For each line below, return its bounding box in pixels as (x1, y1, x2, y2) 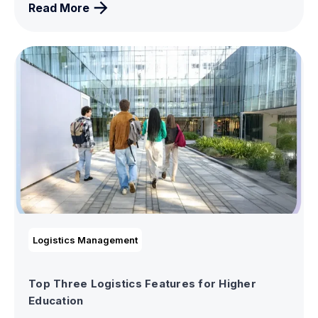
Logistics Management (33, 234, 138, 246)
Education (28, 294, 84, 308)
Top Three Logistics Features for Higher (28, 277, 256, 291)
